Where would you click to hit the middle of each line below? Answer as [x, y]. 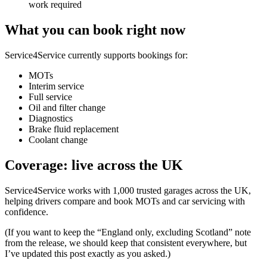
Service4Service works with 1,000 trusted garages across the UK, [128, 190]
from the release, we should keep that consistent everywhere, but [126, 243]
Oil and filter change [67, 107]
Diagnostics [51, 118]
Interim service [56, 86]
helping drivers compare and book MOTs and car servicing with [125, 201]
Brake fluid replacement [74, 129]
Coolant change [58, 139]
